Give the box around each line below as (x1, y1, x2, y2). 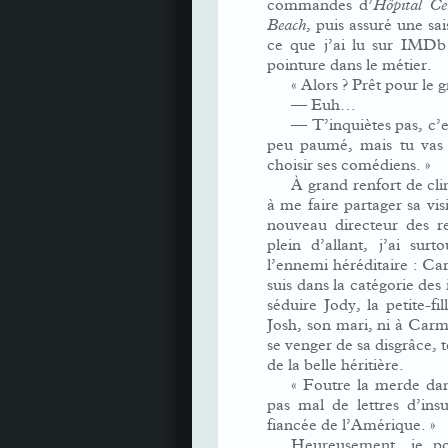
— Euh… (291, 95, 356, 115)
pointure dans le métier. (267, 55, 432, 75)
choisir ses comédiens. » (267, 155, 431, 175)
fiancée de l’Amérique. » (267, 415, 436, 435)
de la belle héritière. (267, 355, 404, 375)
